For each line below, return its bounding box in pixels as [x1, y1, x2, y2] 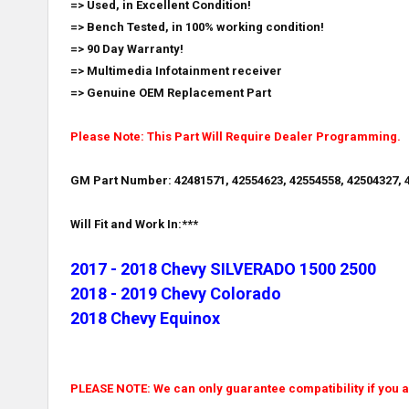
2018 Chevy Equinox [70, 308, 220, 328]
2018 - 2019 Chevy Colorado [70, 283, 281, 303]
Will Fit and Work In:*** [70, 216, 198, 231]
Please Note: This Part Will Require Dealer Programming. [70, 129, 401, 143]
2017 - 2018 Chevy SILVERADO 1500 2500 [70, 258, 376, 278]
